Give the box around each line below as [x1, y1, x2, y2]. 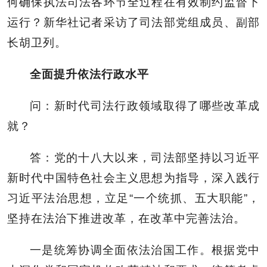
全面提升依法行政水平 [30, 67, 149, 80]
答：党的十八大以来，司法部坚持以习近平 [30, 151, 260, 164]
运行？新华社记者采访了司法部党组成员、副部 [7, 15, 260, 29]
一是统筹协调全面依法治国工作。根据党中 [30, 243, 260, 256]
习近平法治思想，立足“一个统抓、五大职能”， [7, 191, 260, 204]
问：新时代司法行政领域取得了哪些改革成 [30, 99, 260, 112]
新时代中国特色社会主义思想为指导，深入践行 [7, 171, 260, 184]
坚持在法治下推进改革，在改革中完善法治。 [7, 212, 246, 225]
